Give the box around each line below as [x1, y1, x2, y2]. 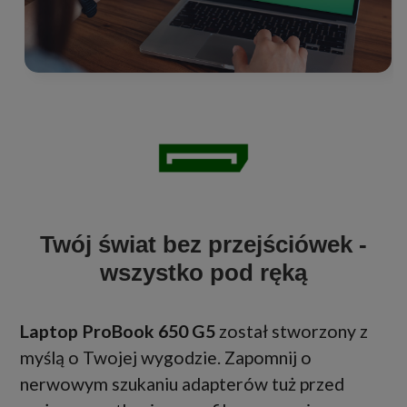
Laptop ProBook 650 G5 [20, 321, 215, 342]
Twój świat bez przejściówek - [40, 231, 367, 259]
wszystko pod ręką [100, 259, 307, 287]
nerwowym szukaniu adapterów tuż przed [20, 373, 344, 395]
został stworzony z [215, 321, 368, 342]
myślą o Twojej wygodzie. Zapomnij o [20, 347, 312, 369]
